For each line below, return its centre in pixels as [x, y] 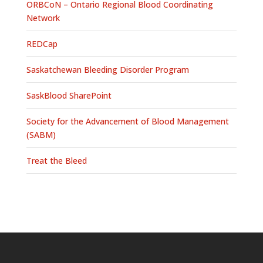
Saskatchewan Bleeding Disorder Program [107, 70]
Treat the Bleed [56, 161]
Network [43, 18]
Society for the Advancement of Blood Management [127, 122]
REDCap [42, 44]
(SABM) [41, 135]
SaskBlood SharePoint [69, 96]
